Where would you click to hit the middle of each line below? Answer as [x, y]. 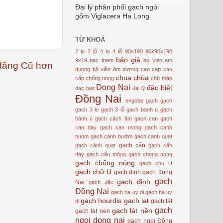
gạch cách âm [113, 118]
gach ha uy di [127, 192]
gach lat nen [93, 211]
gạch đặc [101, 182]
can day [86, 127]
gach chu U [156, 163]
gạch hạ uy [159, 192]
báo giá [128, 60]
